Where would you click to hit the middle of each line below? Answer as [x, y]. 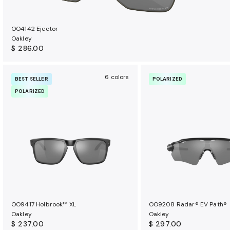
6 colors [117, 77]
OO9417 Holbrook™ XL [44, 204]
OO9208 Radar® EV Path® [188, 204]
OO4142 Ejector [35, 29]
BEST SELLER [32, 79]
